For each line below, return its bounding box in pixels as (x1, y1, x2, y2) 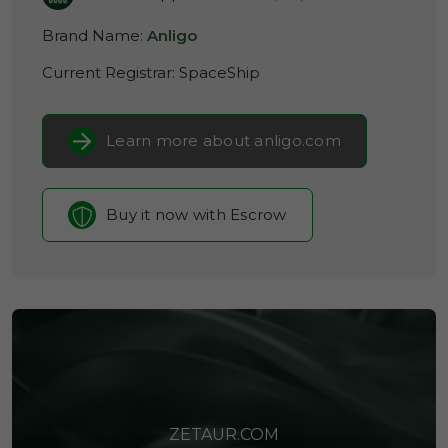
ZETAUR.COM (169, 424, 279, 444)
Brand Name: (42, 26, 147, 45)
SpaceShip (179, 63, 260, 82)
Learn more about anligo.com (106, 131, 341, 150)
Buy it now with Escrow (106, 205, 287, 224)
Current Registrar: (42, 63, 179, 82)
